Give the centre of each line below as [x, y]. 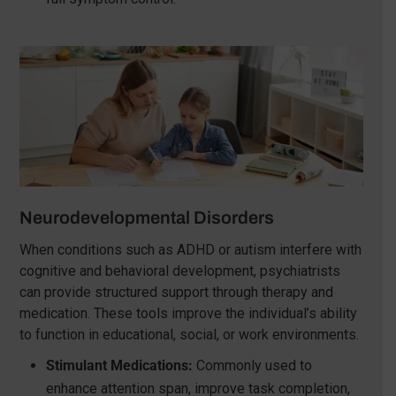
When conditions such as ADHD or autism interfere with [190, 249]
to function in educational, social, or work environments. [189, 334]
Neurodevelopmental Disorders [146, 217]
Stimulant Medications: [119, 365]
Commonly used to [252, 365]
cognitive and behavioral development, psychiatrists [179, 270]
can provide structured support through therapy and [176, 292]
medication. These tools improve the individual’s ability [188, 313]
